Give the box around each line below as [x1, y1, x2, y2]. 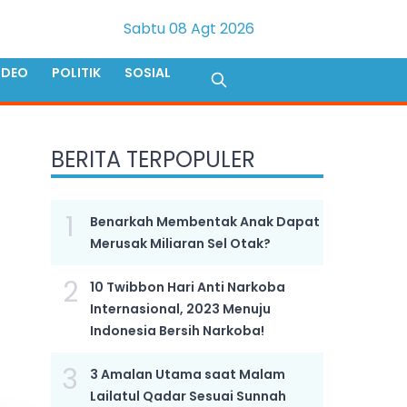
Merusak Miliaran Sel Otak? [89, 234, 271, 253]
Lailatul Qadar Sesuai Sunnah [89, 387, 286, 405]
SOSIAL [124, 64, 171, 83]
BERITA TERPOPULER [50, 144, 255, 174]
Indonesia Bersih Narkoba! [89, 322, 264, 340]
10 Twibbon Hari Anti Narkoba [89, 278, 285, 296]
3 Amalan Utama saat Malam [89, 365, 285, 383]
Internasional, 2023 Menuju [89, 300, 271, 318]
